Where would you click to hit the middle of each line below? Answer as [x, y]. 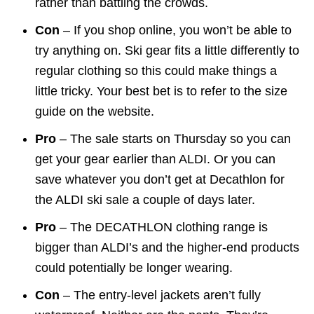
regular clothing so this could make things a [156, 70]
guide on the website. [95, 111]
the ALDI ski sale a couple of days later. [145, 199]
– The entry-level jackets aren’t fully [160, 295]
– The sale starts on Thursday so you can [173, 138]
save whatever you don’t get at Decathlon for [160, 179]
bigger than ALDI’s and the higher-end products [167, 247]
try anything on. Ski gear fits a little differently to [167, 50]
